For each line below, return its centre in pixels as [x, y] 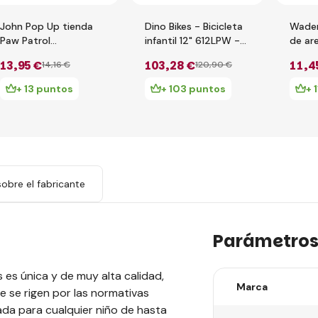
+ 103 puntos [193, 89]
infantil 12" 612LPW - [192, 40]
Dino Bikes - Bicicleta [194, 26]
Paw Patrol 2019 [183, 55]
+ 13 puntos [45, 89]
